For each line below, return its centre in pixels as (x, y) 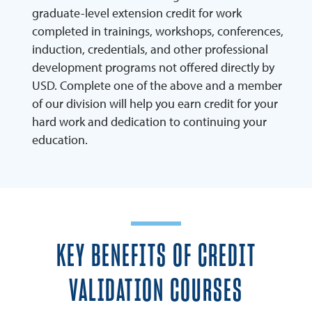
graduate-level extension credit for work (137, 13)
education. (60, 140)
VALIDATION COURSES (156, 292)
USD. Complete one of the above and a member (157, 86)
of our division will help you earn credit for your (155, 104)
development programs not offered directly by (153, 68)
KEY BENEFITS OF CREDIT (156, 257)
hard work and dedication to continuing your (149, 122)
